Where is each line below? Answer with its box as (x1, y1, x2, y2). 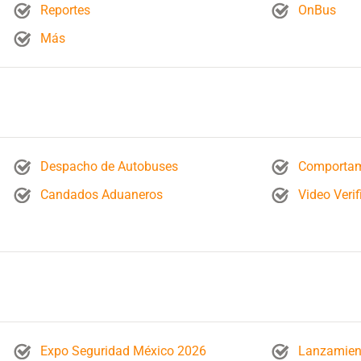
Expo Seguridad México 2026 (39, 343, 206, 359)
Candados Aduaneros (39, 187, 163, 202)
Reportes (39, 2, 90, 18)
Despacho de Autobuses (39, 159, 178, 174)
